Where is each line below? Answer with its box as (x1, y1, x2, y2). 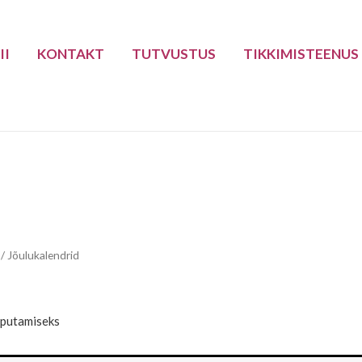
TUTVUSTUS (132, 44, 217, 62)
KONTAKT (37, 44, 105, 62)
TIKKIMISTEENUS (243, 44, 360, 62)
